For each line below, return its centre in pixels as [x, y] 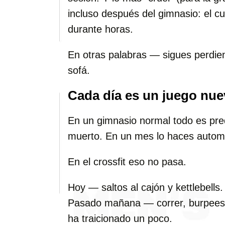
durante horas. [100, 29]
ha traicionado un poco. [120, 218]
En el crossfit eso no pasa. [127, 162]
